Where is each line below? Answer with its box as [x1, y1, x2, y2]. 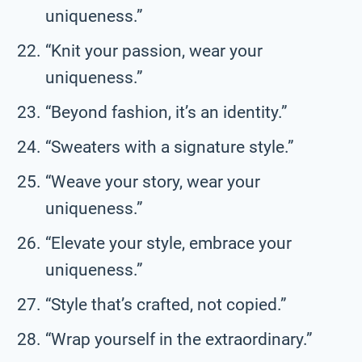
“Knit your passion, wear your [45, 40, 263, 61]
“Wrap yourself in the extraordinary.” [45, 329, 313, 349]
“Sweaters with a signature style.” [45, 137, 294, 157]
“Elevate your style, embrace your [45, 233, 292, 253]
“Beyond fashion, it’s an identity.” [45, 102, 288, 122]
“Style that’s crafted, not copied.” [45, 294, 287, 314]
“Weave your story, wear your [45, 171, 260, 192]
